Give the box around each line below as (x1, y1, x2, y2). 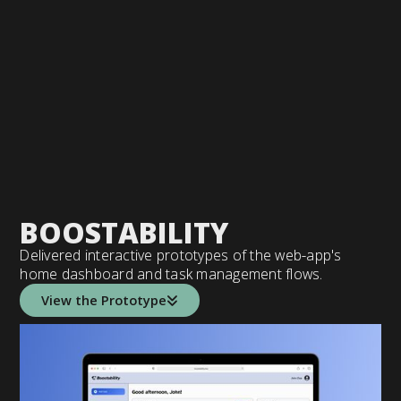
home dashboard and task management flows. (20, 264, 323, 285)
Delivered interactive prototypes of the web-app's (20, 245, 342, 266)
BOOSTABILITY (20, 213, 229, 252)
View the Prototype (41, 290, 167, 309)
